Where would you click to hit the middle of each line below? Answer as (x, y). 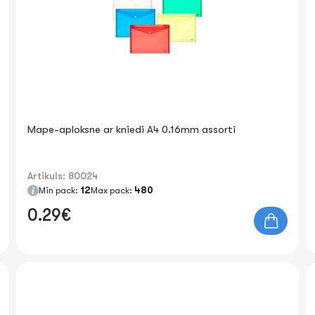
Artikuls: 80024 (63, 176)
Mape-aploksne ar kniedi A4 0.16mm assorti (132, 129)
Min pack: (60, 190)
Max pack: (113, 190)
